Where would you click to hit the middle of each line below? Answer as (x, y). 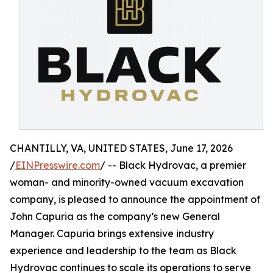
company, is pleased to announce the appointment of (135, 199)
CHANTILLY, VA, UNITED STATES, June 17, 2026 (121, 148)
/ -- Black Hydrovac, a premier (173, 165)
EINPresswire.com (58, 165)
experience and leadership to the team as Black (123, 250)
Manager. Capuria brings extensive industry (112, 233)
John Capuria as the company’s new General (115, 216)
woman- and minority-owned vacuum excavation (127, 182)
